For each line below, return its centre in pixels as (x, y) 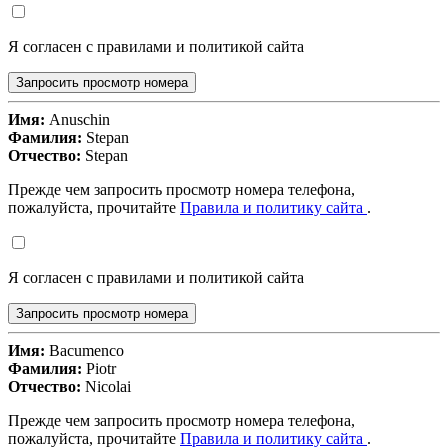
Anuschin (77, 120)
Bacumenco (84, 351)
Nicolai (106, 387)
